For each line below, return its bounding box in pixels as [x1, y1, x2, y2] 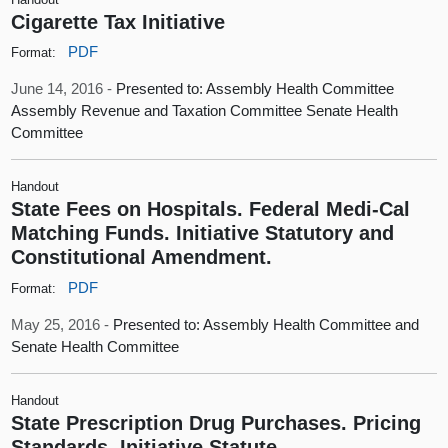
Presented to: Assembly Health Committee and [113, 315, 420, 333]
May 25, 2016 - [11, 315, 114, 333]
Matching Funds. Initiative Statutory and [11, 221, 395, 245]
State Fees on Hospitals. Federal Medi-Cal [11, 197, 411, 221]
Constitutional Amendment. [11, 245, 273, 269]
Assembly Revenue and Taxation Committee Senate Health [11, 102, 399, 120]
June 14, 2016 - [11, 80, 117, 98]
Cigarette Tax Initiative [11, 9, 226, 33]
